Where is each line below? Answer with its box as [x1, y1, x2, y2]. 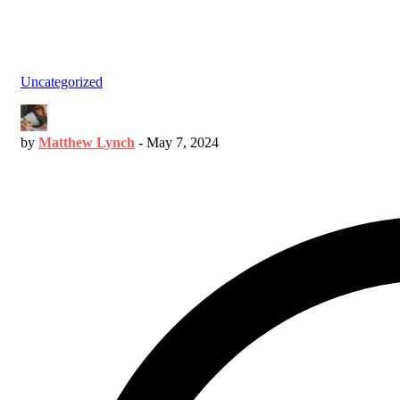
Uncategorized [21, 73, 103, 89]
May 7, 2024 [146, 134, 219, 150]
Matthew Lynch [38, 134, 135, 150]
